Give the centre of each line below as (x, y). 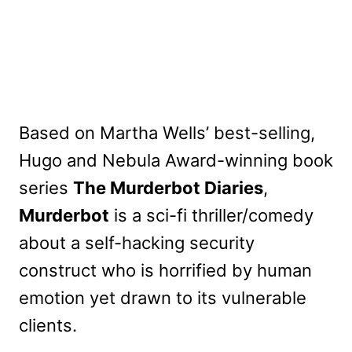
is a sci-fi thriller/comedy (211, 216)
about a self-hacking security (137, 243)
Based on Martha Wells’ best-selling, (167, 133)
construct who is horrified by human (165, 271)
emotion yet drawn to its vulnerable (163, 298)
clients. (48, 326)
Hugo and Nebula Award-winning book (176, 161)
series (46, 188)
